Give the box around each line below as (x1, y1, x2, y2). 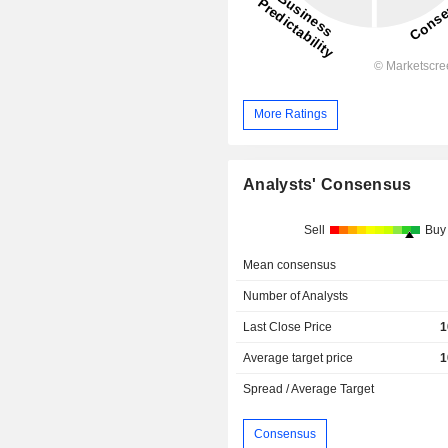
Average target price (243, 350, 354, 365)
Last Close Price (243, 319, 333, 334)
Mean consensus (243, 257, 337, 272)
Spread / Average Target (243, 381, 375, 396)
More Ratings (254, 107, 328, 122)
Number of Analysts (243, 288, 349, 303)
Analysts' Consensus (243, 175, 412, 193)
